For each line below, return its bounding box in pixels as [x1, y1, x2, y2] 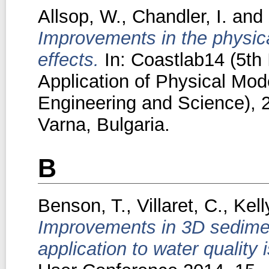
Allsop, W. [37, 5, 121, 27]
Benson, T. [37, 195, 126, 216]
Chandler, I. [131, 5, 227, 27]
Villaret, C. [136, 195, 223, 216]
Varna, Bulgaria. [37, 113, 170, 135]
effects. [37, 49, 99, 70]
